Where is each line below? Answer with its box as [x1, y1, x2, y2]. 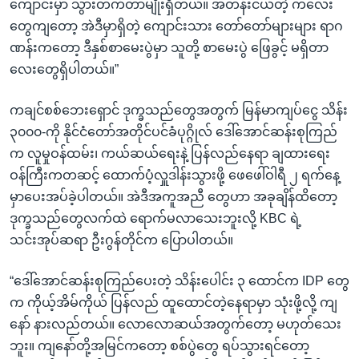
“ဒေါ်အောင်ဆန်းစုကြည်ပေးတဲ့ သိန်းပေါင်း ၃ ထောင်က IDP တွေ [10, 273, 349, 288]
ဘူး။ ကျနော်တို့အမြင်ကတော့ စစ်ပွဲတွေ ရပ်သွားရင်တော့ [10, 338, 309, 353]
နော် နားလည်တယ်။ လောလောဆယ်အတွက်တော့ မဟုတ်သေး [10, 317, 341, 331]
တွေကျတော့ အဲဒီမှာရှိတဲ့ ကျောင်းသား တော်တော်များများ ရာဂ [10, 18, 343, 33]
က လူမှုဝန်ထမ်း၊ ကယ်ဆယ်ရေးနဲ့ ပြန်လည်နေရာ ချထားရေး [10, 146, 330, 160]
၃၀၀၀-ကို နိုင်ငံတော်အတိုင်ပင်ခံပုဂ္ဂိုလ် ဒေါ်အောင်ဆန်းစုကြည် [10, 124, 337, 139]
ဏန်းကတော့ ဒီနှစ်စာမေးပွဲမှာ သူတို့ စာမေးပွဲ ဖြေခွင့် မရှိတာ [10, 40, 329, 54]
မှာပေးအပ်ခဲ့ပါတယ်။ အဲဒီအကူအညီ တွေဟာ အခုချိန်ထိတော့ [10, 189, 337, 204]
